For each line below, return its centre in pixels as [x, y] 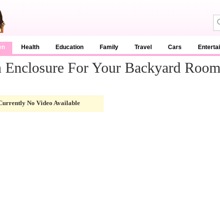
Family [109, 47]
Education [69, 47]
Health [30, 47]
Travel [143, 47]
